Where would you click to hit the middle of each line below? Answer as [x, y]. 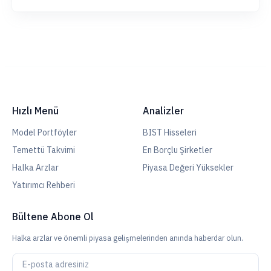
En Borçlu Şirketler [178, 150]
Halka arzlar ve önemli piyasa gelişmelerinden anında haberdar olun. [128, 238]
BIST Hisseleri [170, 132]
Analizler [163, 111]
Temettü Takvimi [44, 150]
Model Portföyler [44, 132]
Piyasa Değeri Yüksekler [188, 168]
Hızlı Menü [35, 111]
